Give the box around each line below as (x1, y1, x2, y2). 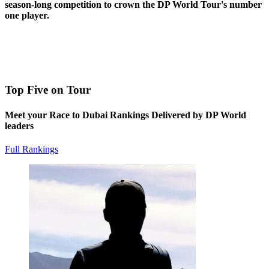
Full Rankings (5, 144, 58, 154)
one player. (5, 10, 49, 21)
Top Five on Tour (5, 83, 91, 97)
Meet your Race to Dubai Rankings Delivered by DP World (5, 109, 246, 120)
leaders (5, 120, 34, 131)
